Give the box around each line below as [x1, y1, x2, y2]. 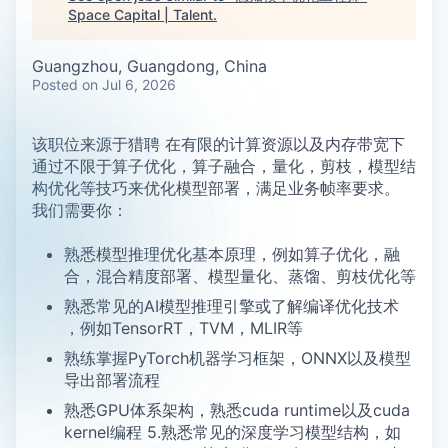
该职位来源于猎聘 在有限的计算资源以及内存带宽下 [32, 134, 405, 154]
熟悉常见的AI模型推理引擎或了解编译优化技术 [64, 296, 399, 316]
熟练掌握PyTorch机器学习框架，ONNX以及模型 [64, 348, 411, 368]
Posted [32, 76, 78, 93]
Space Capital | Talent [68, 6, 213, 23]
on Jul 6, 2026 [82, 76, 176, 93]
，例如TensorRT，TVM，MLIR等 [64, 318, 303, 338]
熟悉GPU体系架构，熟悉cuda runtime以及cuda [64, 400, 410, 420]
